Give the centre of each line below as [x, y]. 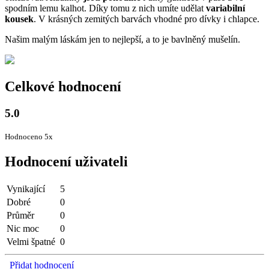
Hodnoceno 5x [29, 137]
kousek [19, 19]
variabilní [225, 8]
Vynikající [26, 189]
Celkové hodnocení [63, 86]
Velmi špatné [31, 242]
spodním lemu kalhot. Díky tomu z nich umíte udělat [105, 8]
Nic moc [23, 229]
